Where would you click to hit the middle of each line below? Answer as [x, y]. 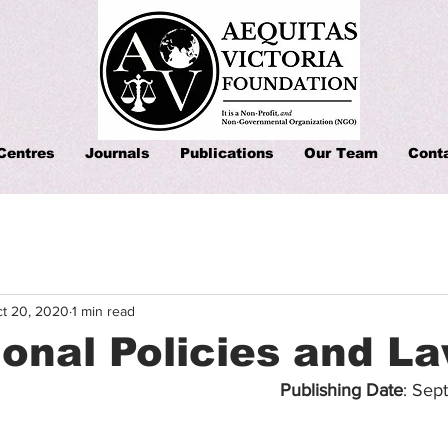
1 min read [103, 310]
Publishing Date [341, 390]
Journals [117, 153]
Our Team [341, 153]
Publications [227, 153]
